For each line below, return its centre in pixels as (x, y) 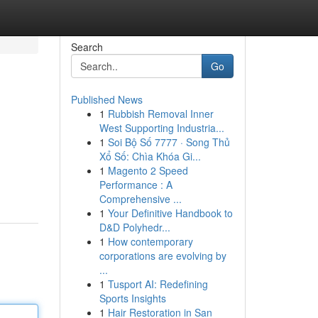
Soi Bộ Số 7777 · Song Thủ (169, 142)
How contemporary (150, 241)
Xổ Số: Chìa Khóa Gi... (150, 156)
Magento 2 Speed (148, 170)
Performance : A (136, 185)
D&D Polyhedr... (135, 227)
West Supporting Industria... (161, 128)
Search (87, 47)
